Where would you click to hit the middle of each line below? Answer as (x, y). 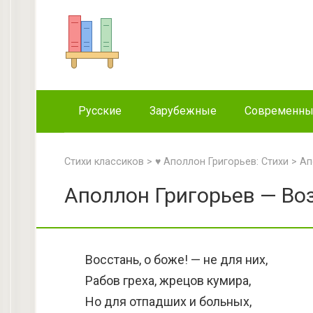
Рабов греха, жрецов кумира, (168, 281)
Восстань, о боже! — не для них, (176, 260)
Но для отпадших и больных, (168, 301)
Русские (100, 111)
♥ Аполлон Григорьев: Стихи (222, 162)
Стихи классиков (104, 162)
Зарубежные (183, 111)
